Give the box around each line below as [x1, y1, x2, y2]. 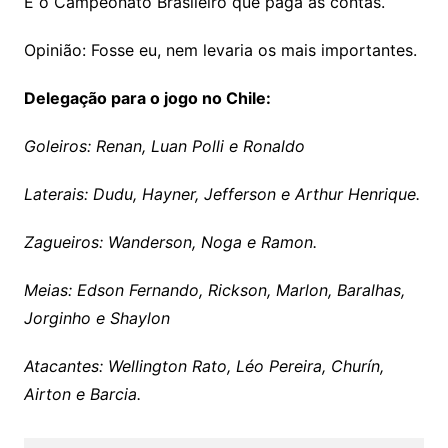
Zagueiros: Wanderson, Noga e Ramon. [23, 232, 322, 252]
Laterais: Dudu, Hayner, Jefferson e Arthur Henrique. [23, 184, 420, 204]
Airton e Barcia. [23, 384, 146, 404]
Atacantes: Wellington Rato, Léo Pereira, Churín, [23, 356, 384, 376]
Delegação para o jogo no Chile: [23, 88, 271, 108]
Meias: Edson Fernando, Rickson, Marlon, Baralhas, [23, 280, 405, 300]
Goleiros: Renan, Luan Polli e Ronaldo [23, 136, 305, 156]
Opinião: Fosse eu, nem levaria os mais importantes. [23, 40, 417, 60]
